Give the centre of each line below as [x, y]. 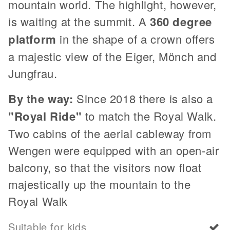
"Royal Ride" [45, 116]
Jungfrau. [33, 73]
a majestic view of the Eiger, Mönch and [112, 56]
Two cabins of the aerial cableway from [110, 133]
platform [32, 39]
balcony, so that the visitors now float [105, 167]
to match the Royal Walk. [149, 116]
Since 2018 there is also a [143, 98]
